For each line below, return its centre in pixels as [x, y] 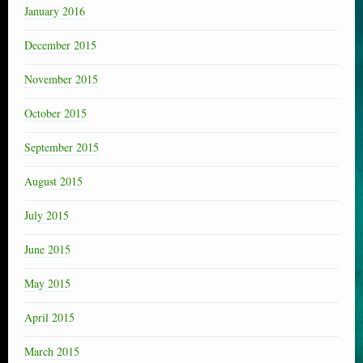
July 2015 [47, 215]
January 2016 [55, 11]
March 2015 [52, 351]
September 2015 [62, 147]
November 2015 [61, 79]
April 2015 [49, 317]
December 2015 [60, 45]
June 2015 [47, 249]
